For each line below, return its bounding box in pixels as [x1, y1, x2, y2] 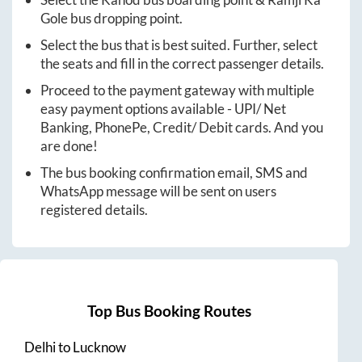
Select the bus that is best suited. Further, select [40, 36, 318, 54]
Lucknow [73, 338, 126, 356]
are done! [40, 137, 98, 155]
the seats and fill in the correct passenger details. [40, 55, 324, 73]
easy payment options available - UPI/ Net [40, 100, 286, 118]
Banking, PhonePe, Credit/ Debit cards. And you [40, 119, 323, 137]
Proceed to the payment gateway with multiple [40, 82, 314, 99]
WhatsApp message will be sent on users [40, 183, 276, 200]
